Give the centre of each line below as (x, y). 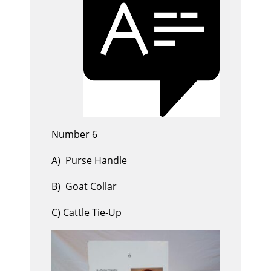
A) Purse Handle (89, 161)
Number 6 (74, 135)
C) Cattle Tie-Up (87, 213)
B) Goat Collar (84, 187)
